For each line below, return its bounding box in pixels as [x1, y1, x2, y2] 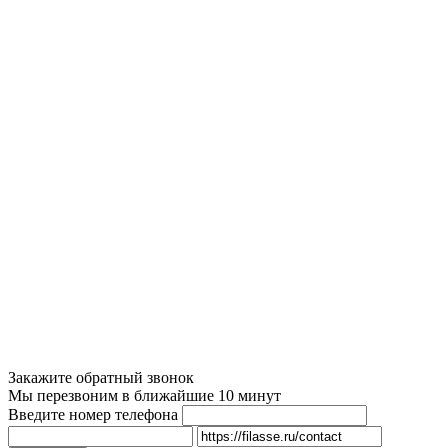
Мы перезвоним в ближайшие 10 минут [8, 387, 281, 405]
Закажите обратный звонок [8, 369, 194, 387]
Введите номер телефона [8, 406, 178, 424]
